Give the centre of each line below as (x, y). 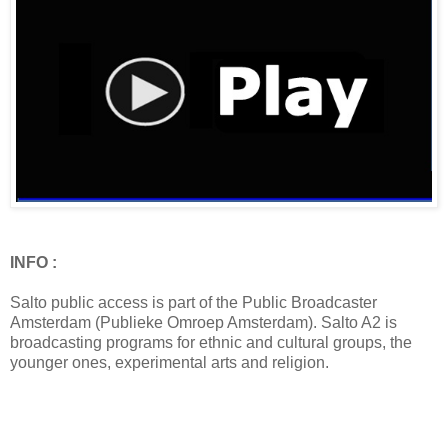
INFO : (35, 263)
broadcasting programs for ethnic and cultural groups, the (211, 343)
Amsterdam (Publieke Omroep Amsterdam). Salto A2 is (203, 323)
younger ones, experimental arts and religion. (169, 363)
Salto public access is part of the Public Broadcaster (193, 303)
